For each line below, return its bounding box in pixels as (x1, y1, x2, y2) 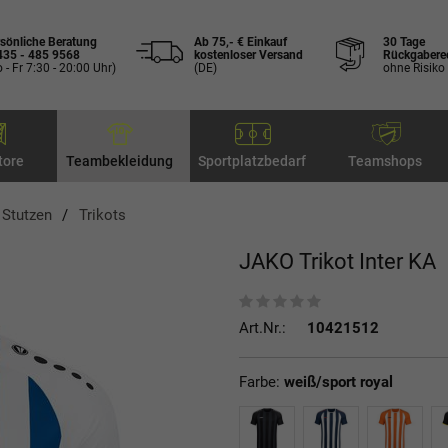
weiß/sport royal (284, 372, 393, 391)
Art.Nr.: (239, 318, 286, 337)
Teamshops (348, 153, 422, 169)
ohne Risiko (383, 60, 445, 75)
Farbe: (239, 372, 284, 391)
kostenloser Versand (194, 47, 303, 62)
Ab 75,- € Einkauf (194, 34, 287, 49)
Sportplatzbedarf (198, 153, 306, 169)
